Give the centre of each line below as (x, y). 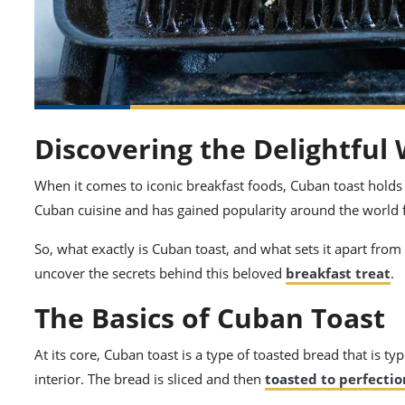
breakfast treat (338, 273)
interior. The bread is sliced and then (150, 379)
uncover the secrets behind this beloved (160, 273)
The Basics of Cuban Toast (210, 318)
